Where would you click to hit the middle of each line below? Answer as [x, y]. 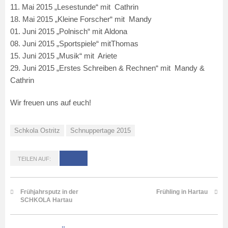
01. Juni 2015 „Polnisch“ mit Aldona [69, 31]
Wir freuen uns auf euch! [51, 103]
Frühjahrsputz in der [49, 192]
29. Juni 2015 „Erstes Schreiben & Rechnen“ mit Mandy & [107, 68]
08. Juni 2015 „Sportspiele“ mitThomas [74, 44]
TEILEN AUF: [34, 159]
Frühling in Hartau [182, 192]
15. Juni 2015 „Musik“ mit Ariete [64, 56]
